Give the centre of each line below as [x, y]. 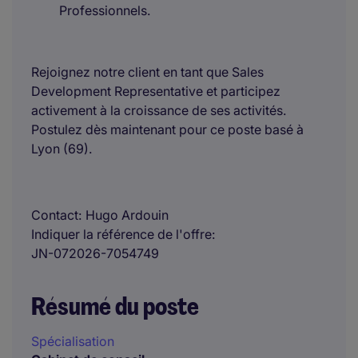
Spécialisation [73, 341]
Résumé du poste [115, 306]
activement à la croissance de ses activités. [159, 110]
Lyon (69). [62, 149]
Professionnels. [105, 10]
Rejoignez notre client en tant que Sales [147, 72]
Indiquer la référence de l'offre [121, 234]
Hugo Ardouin [127, 215]
